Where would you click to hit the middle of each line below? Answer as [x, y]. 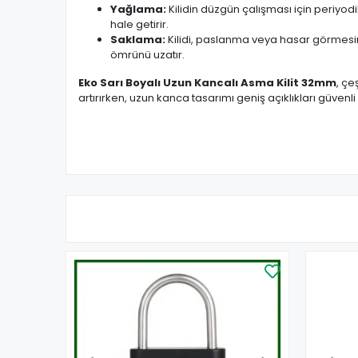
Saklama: [138, 40]
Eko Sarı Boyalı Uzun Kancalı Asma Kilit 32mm [207, 83]
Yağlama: [138, 9]
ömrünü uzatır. [147, 55]
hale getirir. [139, 24]
